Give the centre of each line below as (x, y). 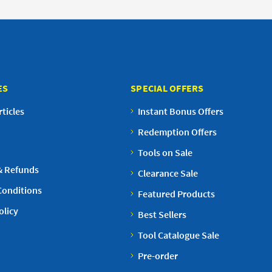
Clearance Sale (168, 173)
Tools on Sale (165, 152)
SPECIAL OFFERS (167, 88)
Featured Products (176, 194)
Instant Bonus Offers (181, 111)
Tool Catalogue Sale (178, 235)
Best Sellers (162, 214)
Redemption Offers (177, 132)
